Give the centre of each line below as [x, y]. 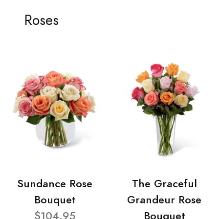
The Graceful [164, 183]
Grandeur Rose [164, 199]
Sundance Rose [55, 183]
